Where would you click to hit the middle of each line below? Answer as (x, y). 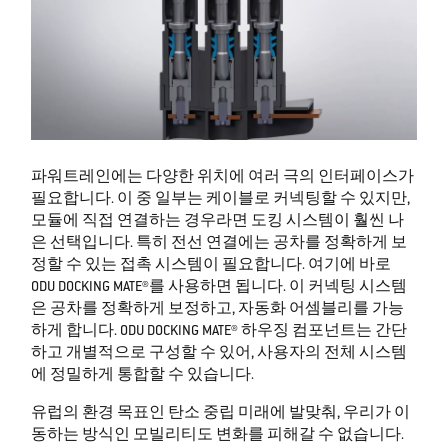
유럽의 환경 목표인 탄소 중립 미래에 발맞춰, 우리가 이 (221, 414)
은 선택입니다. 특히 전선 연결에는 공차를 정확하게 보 (219, 244)
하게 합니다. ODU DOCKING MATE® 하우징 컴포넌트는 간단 (219, 332)
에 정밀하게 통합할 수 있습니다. (143, 376)
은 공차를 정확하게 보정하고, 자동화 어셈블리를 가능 (218, 310)
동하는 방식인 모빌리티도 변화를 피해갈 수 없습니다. (218, 436)
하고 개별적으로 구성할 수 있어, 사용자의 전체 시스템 (219, 354)
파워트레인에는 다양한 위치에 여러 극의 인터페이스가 (223, 178)
